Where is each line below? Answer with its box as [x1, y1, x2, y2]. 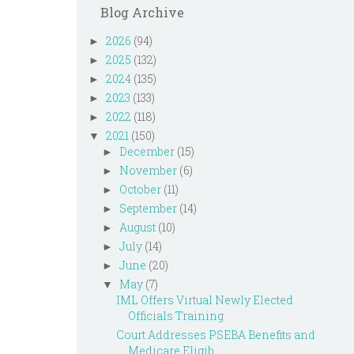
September [119, 201, 177, 216]
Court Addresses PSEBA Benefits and [115, 327, 315, 342]
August [119, 220, 156, 235]
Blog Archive [100, 4, 184, 21]
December [119, 144, 175, 159]
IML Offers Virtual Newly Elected [115, 292, 293, 307]
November [119, 163, 177, 178]
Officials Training [127, 308, 224, 323]
